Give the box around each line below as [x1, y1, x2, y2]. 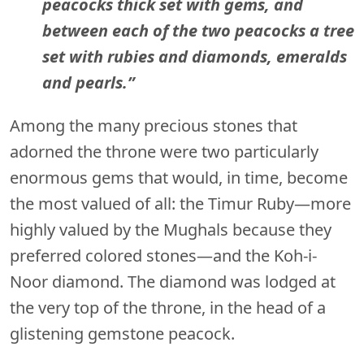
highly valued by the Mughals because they [10, 218, 331, 240]
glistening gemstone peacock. [10, 322, 235, 344]
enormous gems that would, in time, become [10, 166, 348, 188]
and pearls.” [42, 71, 135, 93]
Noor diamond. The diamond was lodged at [10, 270, 336, 292]
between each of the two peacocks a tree [42, 19, 354, 41]
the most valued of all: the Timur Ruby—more [10, 192, 351, 214]
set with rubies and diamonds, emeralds [42, 45, 347, 67]
